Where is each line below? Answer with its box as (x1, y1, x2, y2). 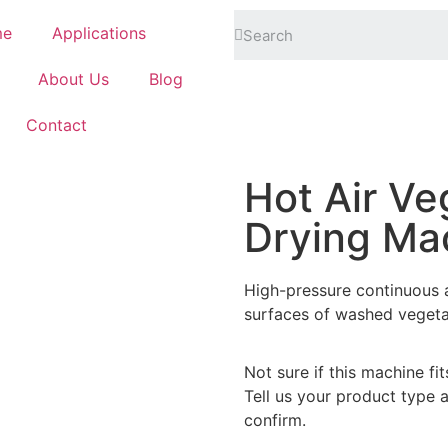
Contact (25, 115, 87, 135)
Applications (51, 23, 146, 43)
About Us (37, 69, 109, 89)
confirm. (244, 410, 306, 431)
